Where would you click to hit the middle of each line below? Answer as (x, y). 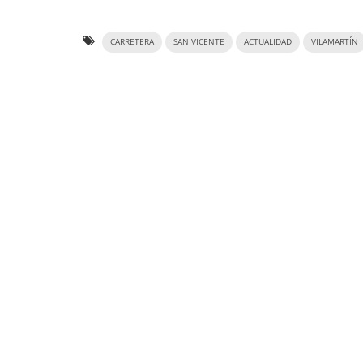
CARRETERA (132, 41)
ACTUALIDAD (268, 41)
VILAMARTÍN (335, 41)
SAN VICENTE (199, 41)
